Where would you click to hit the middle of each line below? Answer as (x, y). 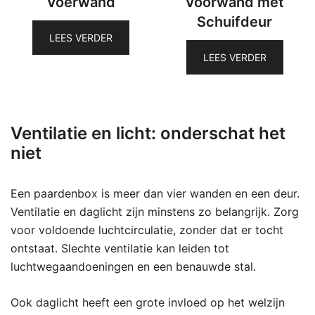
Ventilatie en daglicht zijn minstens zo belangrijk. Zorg (155, 212)
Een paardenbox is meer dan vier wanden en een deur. (155, 193)
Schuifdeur (234, 22)
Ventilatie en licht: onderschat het (148, 133)
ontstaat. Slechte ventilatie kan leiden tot (120, 248)
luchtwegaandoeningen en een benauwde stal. (133, 266)
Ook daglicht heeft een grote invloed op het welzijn (148, 302)
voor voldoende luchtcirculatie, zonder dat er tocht (147, 230)
